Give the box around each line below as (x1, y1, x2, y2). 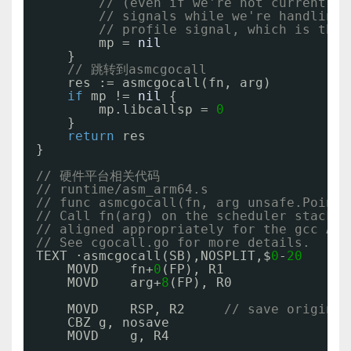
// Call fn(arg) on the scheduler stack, (36, 208, 342, 223)
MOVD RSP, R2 (67, 302, 224, 317)
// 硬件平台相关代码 (36, 168, 160, 183)
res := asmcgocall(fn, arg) (67, 75, 271, 90)
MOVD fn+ (67, 262, 154, 277)
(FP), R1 (161, 262, 224, 277)
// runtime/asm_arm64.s (36, 182, 208, 197)
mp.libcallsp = (99, 102, 216, 117)
